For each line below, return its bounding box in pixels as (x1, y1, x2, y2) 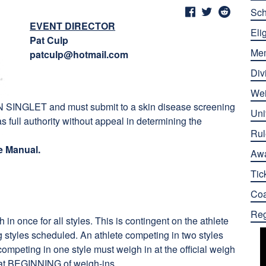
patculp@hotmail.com (30, 47, 129, 61)
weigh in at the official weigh (116, 242, 236, 256)
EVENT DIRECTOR (30, 19, 116, 33)
